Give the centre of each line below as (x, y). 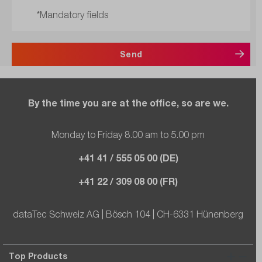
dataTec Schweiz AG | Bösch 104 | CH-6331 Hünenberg (128, 214)
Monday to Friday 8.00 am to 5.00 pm (128, 135)
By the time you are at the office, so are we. (128, 103)
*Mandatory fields (72, 15)
